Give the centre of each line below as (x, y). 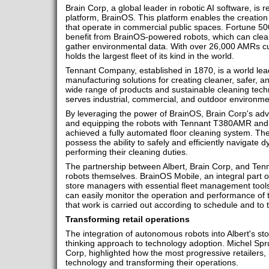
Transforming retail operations (127, 219)
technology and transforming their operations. (152, 263)
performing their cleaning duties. (126, 152)
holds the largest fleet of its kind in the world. (150, 56)
